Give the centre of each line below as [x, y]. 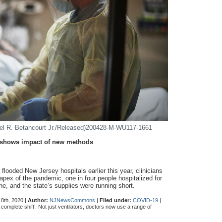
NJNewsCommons [72, 200]
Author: [38, 200]
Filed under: [115, 200]
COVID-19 [145, 200]
